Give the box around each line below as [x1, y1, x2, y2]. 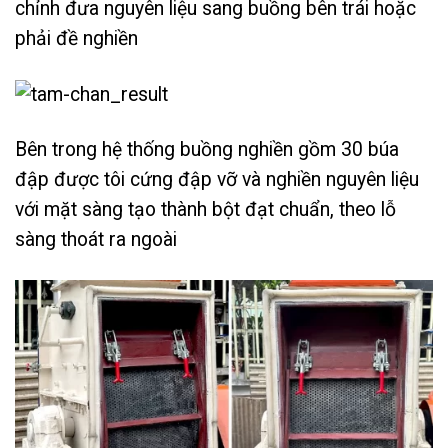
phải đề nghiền [15, 26, 138, 50]
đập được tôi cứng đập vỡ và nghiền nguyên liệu [15, 168, 419, 192]
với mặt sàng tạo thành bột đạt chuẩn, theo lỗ [15, 198, 396, 222]
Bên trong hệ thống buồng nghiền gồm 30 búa [15, 138, 399, 162]
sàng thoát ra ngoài [15, 228, 177, 252]
